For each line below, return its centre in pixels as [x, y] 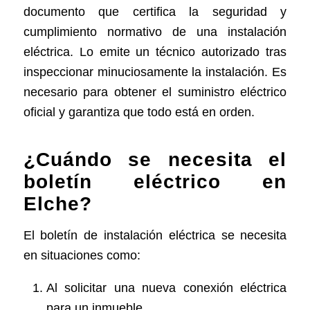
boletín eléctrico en [155, 181]
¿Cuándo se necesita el [155, 159]
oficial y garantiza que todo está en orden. [139, 112]
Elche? [57, 203]
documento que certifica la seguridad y [155, 12]
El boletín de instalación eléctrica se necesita [155, 235]
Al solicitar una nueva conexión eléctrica [166, 288]
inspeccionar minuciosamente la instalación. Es [155, 72]
